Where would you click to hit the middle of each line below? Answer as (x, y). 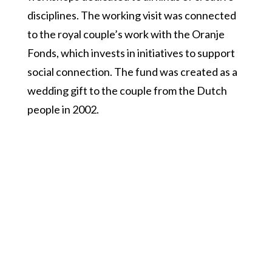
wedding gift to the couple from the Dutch (127, 91)
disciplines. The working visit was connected (131, 15)
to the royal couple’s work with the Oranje (126, 34)
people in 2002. (63, 110)
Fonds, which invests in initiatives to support (131, 53)
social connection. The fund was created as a (132, 72)
